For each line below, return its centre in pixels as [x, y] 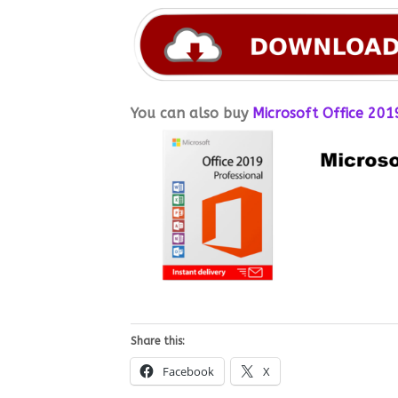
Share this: [158, 342]
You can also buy [191, 113]
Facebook [188, 372]
